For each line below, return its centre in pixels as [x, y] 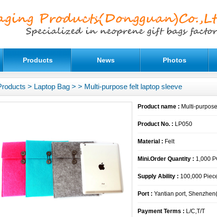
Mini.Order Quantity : [166, 159]
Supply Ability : [158, 176]
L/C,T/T [195, 211]
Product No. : [155, 124]
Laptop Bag [52, 86]
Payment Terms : [161, 211]
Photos [174, 60]
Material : [150, 141]
